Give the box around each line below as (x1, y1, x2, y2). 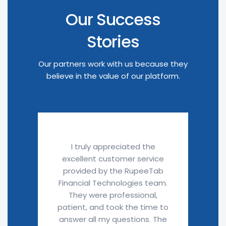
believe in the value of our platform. (46, 71, 180, 81)
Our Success (66, 8, 160, 31)
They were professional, (69, 190, 157, 200)
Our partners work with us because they (38, 59, 188, 69)
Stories (87, 30, 139, 53)
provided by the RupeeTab (63, 165, 163, 176)
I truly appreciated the (71, 141, 155, 152)
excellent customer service (62, 153, 164, 164)
